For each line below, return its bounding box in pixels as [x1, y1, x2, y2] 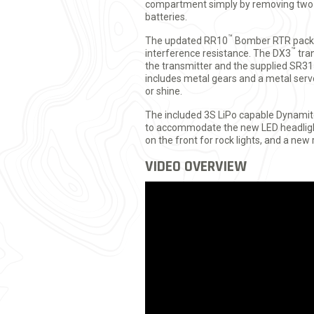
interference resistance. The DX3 [145, 47, 291, 59]
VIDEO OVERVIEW [145, 156, 247, 177]
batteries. [145, 11, 187, 22]
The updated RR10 [145, 34, 228, 46]
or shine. [145, 85, 182, 97]
